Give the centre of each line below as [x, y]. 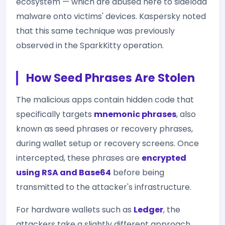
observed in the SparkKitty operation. [90, 45]
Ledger [148, 210]
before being [138, 173]
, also [186, 114]
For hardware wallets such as [75, 210]
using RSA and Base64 [64, 173]
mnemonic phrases [135, 114]
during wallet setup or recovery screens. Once [107, 143]
